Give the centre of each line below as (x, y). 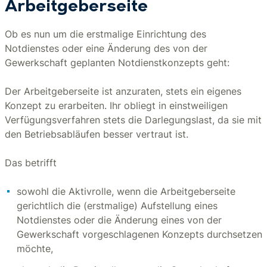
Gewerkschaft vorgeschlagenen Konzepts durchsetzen (139, 234)
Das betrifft (31, 163)
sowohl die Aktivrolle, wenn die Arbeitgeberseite (126, 191)
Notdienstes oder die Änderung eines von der (119, 220)
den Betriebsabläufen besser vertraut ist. (97, 134)
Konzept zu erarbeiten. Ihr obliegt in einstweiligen (116, 105)
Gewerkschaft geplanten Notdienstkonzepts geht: (117, 63)
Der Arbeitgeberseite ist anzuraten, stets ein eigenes (123, 91)
